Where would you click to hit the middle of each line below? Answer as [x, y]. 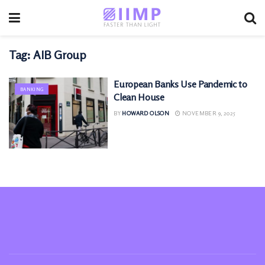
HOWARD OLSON [146, 113]
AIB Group [60, 55]
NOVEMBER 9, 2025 [208, 113]
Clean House [139, 97]
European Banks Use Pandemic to [180, 84]
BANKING [32, 89]
